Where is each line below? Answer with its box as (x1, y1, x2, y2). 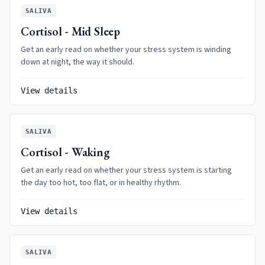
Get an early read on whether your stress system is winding (21, 44, 231, 56)
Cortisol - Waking (21, 144, 110, 160)
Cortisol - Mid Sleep (21, 24, 120, 39)
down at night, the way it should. (21, 56, 134, 68)
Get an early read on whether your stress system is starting (21, 164, 232, 176)
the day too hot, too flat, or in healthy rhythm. (21, 177, 181, 189)
